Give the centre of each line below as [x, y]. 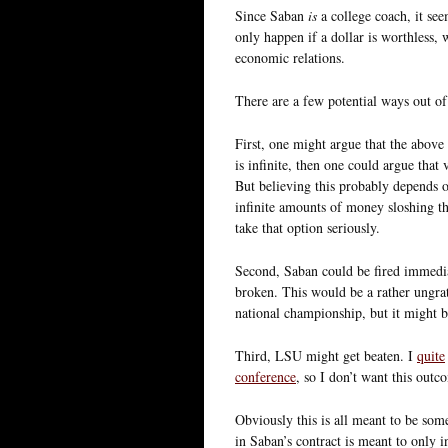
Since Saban [271, 15]
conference [265, 376]
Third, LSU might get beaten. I [326, 355]
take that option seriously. [307, 227]
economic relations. [290, 57]
